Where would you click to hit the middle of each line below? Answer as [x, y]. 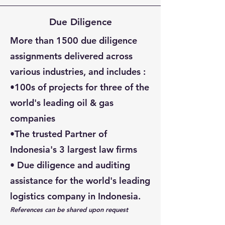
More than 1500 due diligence [74, 40]
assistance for [40, 181]
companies [33, 118]
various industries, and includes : [78, 72]
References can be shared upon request [69, 209]
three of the [125, 87]
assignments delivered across [71, 56]
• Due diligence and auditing [70, 165]
